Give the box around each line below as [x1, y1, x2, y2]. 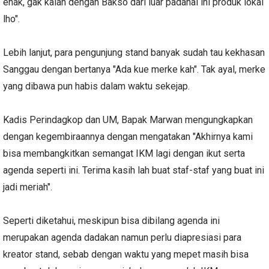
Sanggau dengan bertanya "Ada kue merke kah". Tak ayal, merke [3, 63, 265, 75]
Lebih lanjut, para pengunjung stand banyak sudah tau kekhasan [3, 46, 265, 58]
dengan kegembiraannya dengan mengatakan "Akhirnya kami [3, 130, 253, 142]
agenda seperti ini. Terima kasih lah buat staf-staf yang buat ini [3, 164, 264, 176]
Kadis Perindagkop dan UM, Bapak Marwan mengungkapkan [3, 113, 253, 125]
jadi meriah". [3, 181, 55, 193]
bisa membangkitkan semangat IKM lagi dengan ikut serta [3, 147, 245, 159]
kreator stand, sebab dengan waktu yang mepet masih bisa [3, 248, 249, 260]
